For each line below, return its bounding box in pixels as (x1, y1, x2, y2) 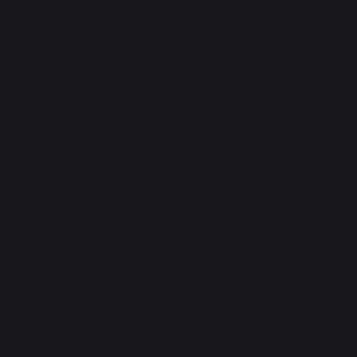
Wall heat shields (136, 117, 221, 130)
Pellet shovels (143, 198, 214, 211)
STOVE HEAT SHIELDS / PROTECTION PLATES (44, 98, 313, 111)
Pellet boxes (147, 214, 210, 227)
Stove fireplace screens (118, 52, 239, 65)
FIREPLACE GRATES (120, 277, 237, 289)
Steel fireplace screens (120, 20, 237, 33)
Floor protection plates (122, 133, 235, 146)
